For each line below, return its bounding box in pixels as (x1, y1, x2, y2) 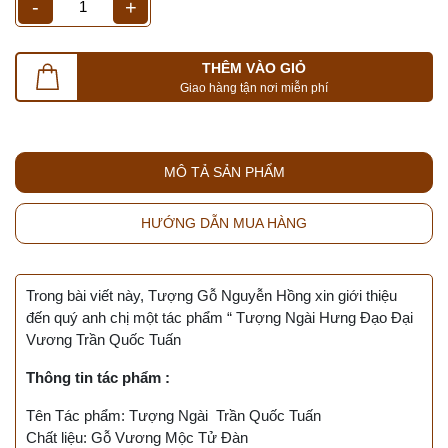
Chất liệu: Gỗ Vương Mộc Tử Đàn (26, 429, 248, 446)
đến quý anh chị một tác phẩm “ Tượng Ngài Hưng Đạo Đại (26, 309, 413, 326)
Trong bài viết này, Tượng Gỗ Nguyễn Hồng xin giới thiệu (26, 287, 397, 304)
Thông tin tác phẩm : (26, 369, 170, 386)
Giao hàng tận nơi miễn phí (180, 80, 328, 95)
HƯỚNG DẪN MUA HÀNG (141, 215, 307, 231)
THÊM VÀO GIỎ (202, 59, 306, 76)
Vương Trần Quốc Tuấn (26, 331, 189, 348)
